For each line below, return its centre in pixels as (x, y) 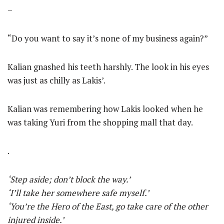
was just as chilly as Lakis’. (56, 80)
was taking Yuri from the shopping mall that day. (100, 122)
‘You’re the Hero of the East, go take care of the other (108, 206)
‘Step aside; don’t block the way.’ (69, 179)
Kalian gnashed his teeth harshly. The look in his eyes (108, 67)
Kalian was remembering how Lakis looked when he (105, 109)
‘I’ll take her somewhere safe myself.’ (78, 193)
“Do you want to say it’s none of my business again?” (108, 38)
